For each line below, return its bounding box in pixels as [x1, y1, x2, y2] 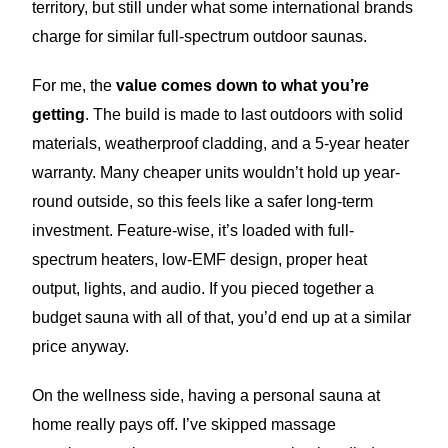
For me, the [32, 77, 117, 94]
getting [32, 106, 86, 123]
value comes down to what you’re [116, 77, 370, 94]
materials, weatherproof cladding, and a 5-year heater [32, 135, 410, 152]
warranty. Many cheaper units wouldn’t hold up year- [32, 164, 401, 181]
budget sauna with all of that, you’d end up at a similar [32, 309, 412, 326]
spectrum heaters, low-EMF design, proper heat [32, 251, 368, 268]
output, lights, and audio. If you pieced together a [32, 280, 375, 297]
